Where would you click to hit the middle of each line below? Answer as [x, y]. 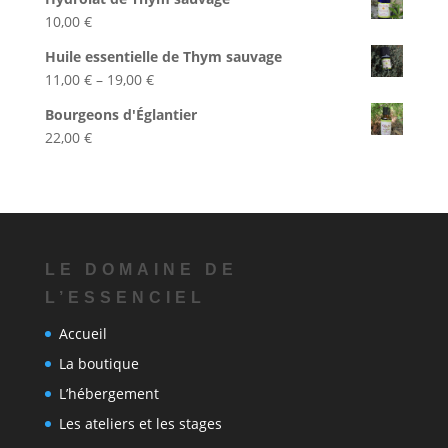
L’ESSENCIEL [125, 297]
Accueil [82, 333]
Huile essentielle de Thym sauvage [163, 56]
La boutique [98, 363]
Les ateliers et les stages [140, 423]
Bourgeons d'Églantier [120, 114]
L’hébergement [108, 393]
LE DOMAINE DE [141, 269]
